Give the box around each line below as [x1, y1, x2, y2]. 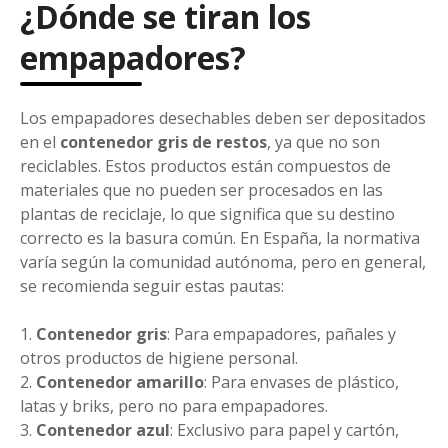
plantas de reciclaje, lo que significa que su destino [20, 202, 395, 225]
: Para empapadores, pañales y [167, 322, 396, 345]
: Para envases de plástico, [204, 370, 399, 393]
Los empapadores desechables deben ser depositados [20, 106, 426, 129]
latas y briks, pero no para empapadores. [20, 394, 328, 417]
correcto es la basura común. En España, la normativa [20, 226, 420, 249]
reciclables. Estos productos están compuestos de [20, 154, 391, 177]
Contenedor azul [36, 418, 170, 441]
